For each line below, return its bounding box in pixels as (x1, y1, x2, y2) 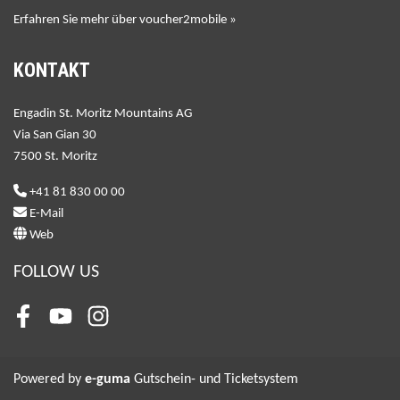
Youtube (59, 317, 104, 331)
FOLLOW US (13, 262, 99, 281)
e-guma (85, 371, 130, 387)
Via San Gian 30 (13, 128, 96, 142)
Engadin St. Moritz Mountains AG (13, 106, 192, 121)
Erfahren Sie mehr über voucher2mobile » (13, 12, 237, 27)
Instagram (96, 317, 152, 331)
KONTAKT (13, 58, 90, 81)
